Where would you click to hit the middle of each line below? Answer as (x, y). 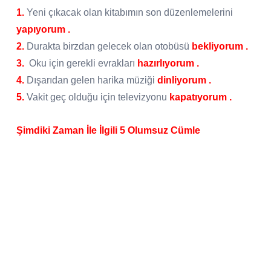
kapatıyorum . (201, 97)
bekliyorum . (220, 46)
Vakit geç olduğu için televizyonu (97, 97)
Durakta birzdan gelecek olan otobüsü (108, 46)
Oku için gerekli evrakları (81, 63)
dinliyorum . (184, 80)
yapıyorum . (43, 29)
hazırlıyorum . (168, 63)
